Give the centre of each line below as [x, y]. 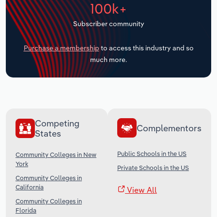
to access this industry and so [146, 48]
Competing [57, 124]
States [48, 134]
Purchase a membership [61, 48]
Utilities [29, 31]
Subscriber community [108, 23]
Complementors [169, 128]
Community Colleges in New [56, 155]
